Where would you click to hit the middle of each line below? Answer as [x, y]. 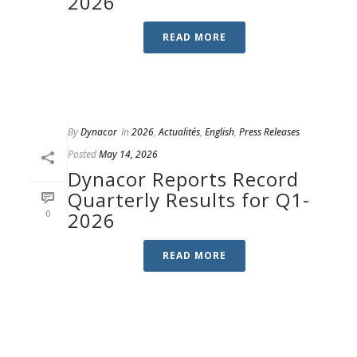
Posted [82, 154]
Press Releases [269, 132]
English [220, 132]
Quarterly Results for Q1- [189, 200]
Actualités [179, 132]
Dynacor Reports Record [183, 179]
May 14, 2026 [128, 154]
